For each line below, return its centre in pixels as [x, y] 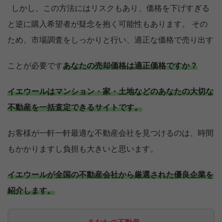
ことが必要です [35, 66]
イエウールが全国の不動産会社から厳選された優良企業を [111, 175]
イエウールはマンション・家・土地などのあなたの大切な [111, 91]
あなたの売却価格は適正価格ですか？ [130, 66]
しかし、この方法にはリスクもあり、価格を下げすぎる [109, 8]
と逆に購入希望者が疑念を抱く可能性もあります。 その [108, 24]
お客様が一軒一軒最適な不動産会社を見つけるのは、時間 [111, 133]
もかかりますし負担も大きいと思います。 [83, 149]
